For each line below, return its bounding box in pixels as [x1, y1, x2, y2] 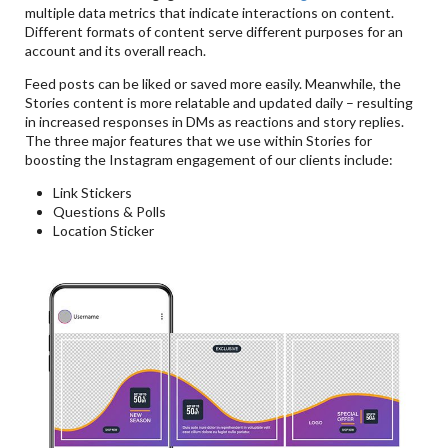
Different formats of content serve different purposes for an [25, 23, 404, 41]
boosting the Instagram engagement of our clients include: [25, 151, 394, 169]
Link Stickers [53, 184, 133, 202]
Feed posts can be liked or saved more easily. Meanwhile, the [25, 75, 402, 93]
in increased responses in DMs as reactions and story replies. [25, 113, 405, 131]
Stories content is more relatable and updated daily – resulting [25, 94, 414, 112]
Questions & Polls [53, 203, 167, 221]
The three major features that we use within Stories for [25, 132, 373, 150]
